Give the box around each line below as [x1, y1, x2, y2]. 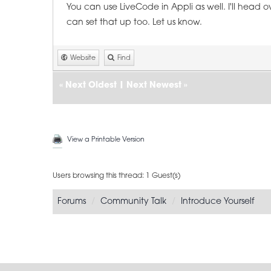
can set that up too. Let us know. [67, 18, 202, 27]
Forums [57, 197, 86, 206]
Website [70, 55, 96, 62]
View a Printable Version [67, 137, 145, 143]
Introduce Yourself [181, 197, 254, 206]
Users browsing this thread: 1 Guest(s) [53, 172, 180, 180]
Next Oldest [65, 81, 117, 90]
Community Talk [100, 197, 166, 206]
